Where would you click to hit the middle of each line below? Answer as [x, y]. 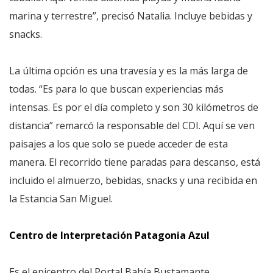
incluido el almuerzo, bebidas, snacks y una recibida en [133, 181]
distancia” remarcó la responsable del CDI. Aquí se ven [132, 126]
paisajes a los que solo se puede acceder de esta [119, 144]
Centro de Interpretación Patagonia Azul [109, 236]
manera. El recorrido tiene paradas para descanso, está [135, 162]
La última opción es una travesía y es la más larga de [129, 71]
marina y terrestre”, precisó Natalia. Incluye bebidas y [131, 16]
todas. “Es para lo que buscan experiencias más [116, 89]
